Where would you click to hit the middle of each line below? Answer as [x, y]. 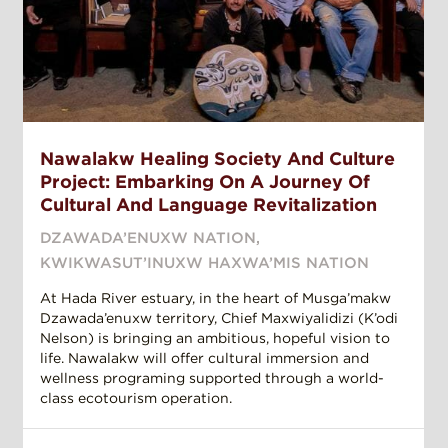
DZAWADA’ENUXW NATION [148, 238]
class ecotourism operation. [136, 398]
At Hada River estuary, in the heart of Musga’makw [215, 298]
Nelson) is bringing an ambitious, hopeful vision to [215, 338]
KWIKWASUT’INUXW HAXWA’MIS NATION [204, 263]
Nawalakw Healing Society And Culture [217, 159]
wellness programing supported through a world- [212, 378]
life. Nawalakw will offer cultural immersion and [204, 358]
